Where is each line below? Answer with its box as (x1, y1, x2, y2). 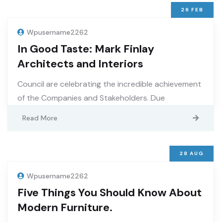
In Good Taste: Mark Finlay (17, 42, 154, 56)
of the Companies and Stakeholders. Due (17, 93, 165, 103)
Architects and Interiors (17, 56, 143, 71)
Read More (22, 113, 57, 122)
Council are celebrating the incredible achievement (17, 79, 201, 89)
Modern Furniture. (17, 200, 112, 215)
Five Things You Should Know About (17, 185, 202, 200)
